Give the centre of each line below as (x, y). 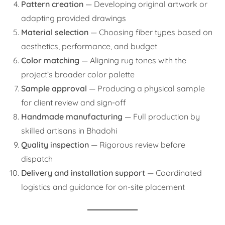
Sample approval (54, 88)
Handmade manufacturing (72, 116)
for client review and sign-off (74, 102)
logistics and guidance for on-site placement (103, 187)
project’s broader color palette (78, 74)
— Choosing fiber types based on (151, 32)
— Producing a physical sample (146, 88)
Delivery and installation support (83, 173)
